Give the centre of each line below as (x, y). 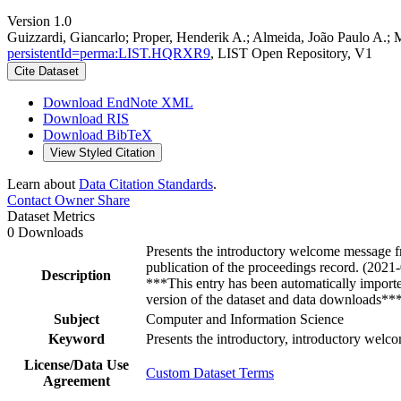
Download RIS (86, 118)
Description (76, 275)
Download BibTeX (98, 134)
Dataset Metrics (51, 216)
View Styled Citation (102, 152)
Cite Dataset (47, 71)
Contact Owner (51, 200)
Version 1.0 (39, 21)
